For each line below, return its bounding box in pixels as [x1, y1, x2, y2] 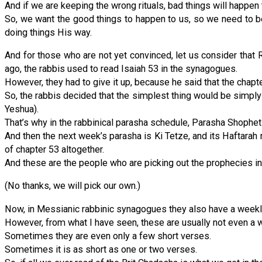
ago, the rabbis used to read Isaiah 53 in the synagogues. [5, 63, 237, 75]
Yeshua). [5, 104, 39, 115]
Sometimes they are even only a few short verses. [5, 230, 211, 242]
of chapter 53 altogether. [5, 144, 104, 156]
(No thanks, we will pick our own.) [5, 180, 140, 192]
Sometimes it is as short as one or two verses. [5, 243, 197, 255]
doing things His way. [5, 26, 92, 38]
